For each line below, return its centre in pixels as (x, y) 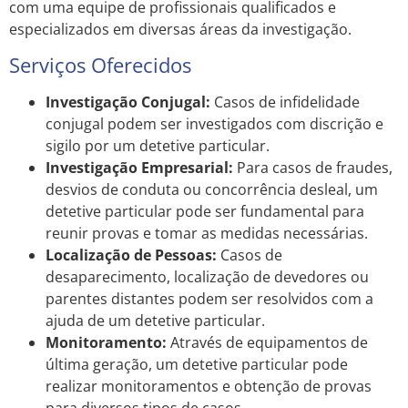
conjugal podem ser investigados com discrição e (214, 123)
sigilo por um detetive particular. (158, 145)
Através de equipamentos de (267, 342)
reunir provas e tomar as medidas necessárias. (207, 233)
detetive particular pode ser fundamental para (205, 211)
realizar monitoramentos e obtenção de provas (209, 386)
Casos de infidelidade (285, 102)
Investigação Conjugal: (128, 102)
